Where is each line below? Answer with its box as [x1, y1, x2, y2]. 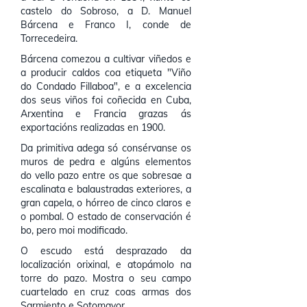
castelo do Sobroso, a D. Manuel [21, 5, 191, 17]
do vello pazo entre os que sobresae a [21, 169, 191, 182]
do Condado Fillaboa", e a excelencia [21, 80, 191, 93]
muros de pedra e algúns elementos [21, 156, 191, 168]
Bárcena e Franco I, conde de [21, 19, 191, 31]
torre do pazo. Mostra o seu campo [21, 272, 191, 284]
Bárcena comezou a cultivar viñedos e [21, 53, 191, 65]
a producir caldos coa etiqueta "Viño [21, 66, 191, 79]
